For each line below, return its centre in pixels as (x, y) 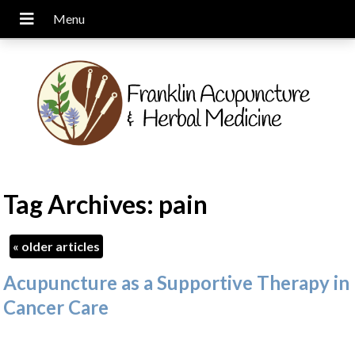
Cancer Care (56, 307)
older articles (60, 246)
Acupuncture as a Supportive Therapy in (177, 282)
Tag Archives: (81, 204)
